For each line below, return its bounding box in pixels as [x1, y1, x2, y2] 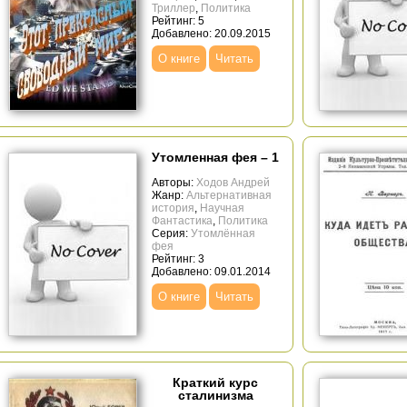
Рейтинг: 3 [152, 253, 204, 265]
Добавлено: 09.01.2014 [152, 265, 271, 278]
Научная [200, 202, 244, 214]
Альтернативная [186, 189, 272, 202]
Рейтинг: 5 [152, 15, 204, 27]
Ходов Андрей [196, 176, 270, 189]
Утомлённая [191, 227, 255, 240]
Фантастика [152, 214, 213, 227]
